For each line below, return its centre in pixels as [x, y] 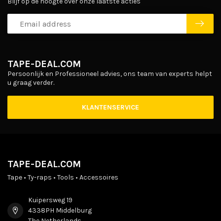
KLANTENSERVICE [110, 108]
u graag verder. [31, 83]
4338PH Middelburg [60, 211]
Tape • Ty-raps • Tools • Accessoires [63, 178]
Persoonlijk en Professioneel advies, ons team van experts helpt [110, 74]
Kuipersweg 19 [50, 200]
